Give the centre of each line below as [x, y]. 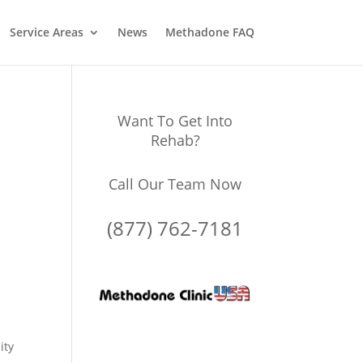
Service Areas [46, 32]
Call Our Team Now [175, 184]
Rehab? [175, 140]
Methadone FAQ [209, 32]
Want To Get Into [175, 121]
